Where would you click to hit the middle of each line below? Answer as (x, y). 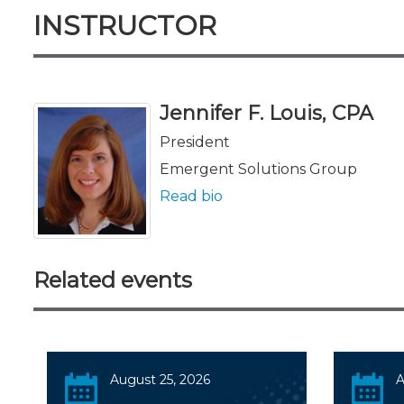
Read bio (191, 196)
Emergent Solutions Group (258, 169)
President (195, 142)
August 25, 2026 (160, 379)
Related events (113, 280)
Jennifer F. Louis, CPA (266, 113)
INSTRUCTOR (125, 25)
